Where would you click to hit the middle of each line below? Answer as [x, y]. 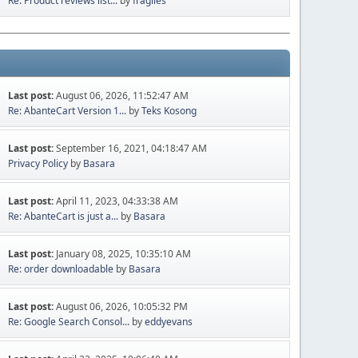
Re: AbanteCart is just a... [64, 216]
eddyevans [169, 321]
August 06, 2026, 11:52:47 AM [123, 95]
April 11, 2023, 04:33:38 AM [117, 201]
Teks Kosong [169, 110]
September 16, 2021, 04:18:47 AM [132, 148]
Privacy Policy [38, 163]
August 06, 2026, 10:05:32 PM [122, 306]
